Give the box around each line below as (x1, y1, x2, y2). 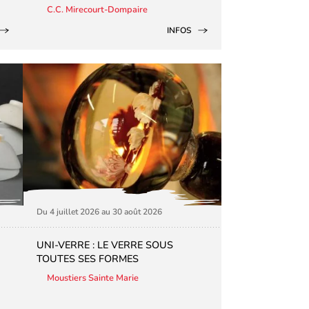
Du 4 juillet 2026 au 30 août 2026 (37, 206, 163, 217)
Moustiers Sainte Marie (47, 271, 139, 284)
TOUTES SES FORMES (37, 251, 139, 266)
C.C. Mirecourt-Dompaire (47, 3, 148, 17)
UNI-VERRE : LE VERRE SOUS (37, 237, 174, 252)
